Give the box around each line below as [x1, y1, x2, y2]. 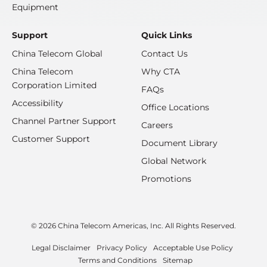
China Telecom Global [12, 48, 103, 60]
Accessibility [12, 98, 63, 109]
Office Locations [141, 102, 210, 113]
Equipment [12, 2, 58, 13]
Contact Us [141, 48, 188, 60]
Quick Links [141, 30, 193, 41]
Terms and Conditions [77, 256, 157, 265]
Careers [141, 120, 173, 131]
